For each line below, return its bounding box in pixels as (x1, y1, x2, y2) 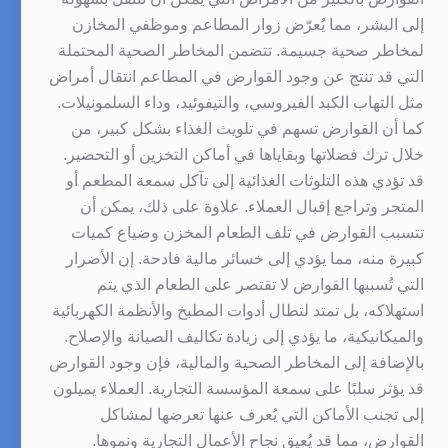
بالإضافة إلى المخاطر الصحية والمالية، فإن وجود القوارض (49, 353, 424, 371)
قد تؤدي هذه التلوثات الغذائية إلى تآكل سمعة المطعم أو (66, 171, 424, 189)
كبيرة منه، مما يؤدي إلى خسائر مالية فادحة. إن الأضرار (66, 249, 424, 267)
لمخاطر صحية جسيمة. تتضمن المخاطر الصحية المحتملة (58, 41, 424, 59)
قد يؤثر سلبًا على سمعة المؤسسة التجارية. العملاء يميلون (53, 379, 424, 397)
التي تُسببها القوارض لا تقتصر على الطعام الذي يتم (97, 275, 424, 293)
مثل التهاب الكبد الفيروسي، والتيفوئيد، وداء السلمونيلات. (57, 93, 424, 111)
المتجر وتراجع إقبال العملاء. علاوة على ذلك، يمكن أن (80, 197, 424, 215)
